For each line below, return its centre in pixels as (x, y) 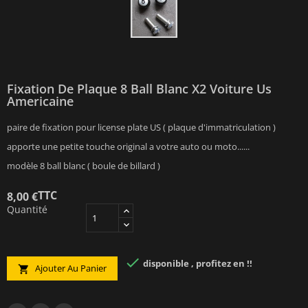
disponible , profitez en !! (197, 264)
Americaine (40, 101)
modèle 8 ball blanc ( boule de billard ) (84, 166)
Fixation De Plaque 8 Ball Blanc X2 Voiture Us (139, 89)
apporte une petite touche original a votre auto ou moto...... (128, 146)
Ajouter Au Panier (70, 268)
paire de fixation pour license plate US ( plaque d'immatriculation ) (141, 127)
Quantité (27, 209)
